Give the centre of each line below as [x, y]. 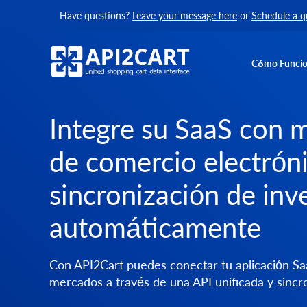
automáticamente [155, 228]
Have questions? [96, 15]
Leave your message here [185, 15]
